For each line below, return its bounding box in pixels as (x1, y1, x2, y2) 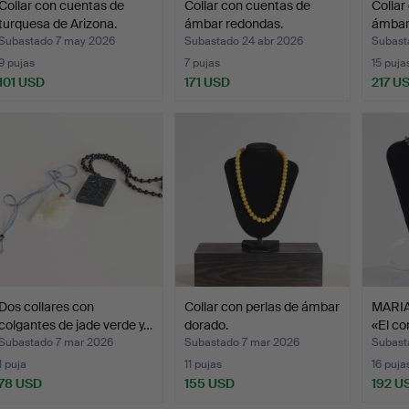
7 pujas (184, 55, 221, 70)
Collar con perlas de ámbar (184, 298, 341, 315)
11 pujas (184, 356, 223, 372)
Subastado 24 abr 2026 (184, 33, 304, 48)
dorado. (184, 316, 229, 333)
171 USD (184, 73, 231, 90)
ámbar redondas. (184, 15, 284, 32)
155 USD (184, 374, 236, 392)
